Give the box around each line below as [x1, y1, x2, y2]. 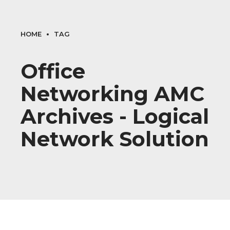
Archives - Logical [21, 104, 209, 129]
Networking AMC [21, 81, 204, 106]
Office [21, 59, 85, 84]
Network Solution [21, 126, 209, 151]
